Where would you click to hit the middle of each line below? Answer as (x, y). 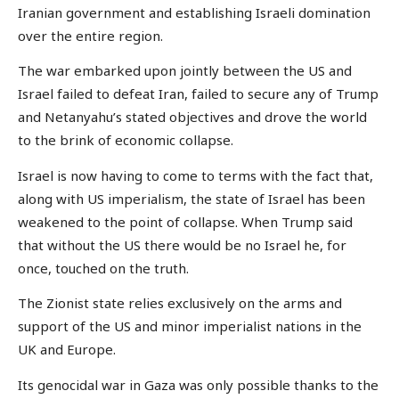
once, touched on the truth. (103, 268)
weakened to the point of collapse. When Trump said (185, 221)
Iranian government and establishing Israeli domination (194, 12)
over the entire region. (90, 35)
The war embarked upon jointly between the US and (185, 71)
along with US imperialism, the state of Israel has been (191, 198)
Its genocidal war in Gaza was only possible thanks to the (198, 384)
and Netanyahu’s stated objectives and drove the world (192, 117)
